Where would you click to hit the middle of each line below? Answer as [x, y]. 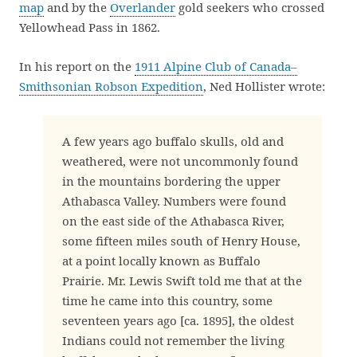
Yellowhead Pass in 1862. [90, 27]
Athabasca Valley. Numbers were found [174, 201]
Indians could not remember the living [173, 340]
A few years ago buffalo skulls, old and [173, 141]
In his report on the [77, 66]
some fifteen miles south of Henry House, [181, 241]
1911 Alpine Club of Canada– [216, 66]
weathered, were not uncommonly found [180, 161]
